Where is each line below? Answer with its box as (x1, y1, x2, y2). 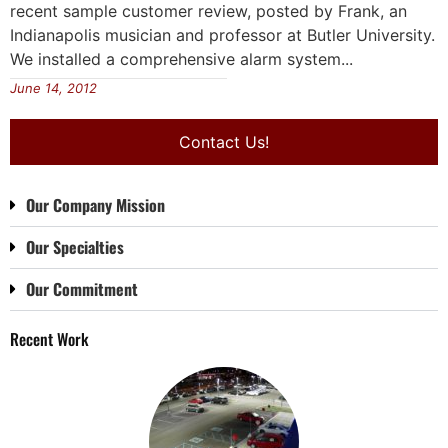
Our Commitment (26, 277, 138, 302)
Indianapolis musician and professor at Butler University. (10, 24, 435, 45)
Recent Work (10, 327, 89, 352)
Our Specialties (26, 235, 124, 260)
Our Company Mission (26, 193, 165, 218)
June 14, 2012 (10, 80, 97, 97)
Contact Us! (179, 132, 269, 153)
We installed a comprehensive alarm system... (10, 48, 353, 69)
